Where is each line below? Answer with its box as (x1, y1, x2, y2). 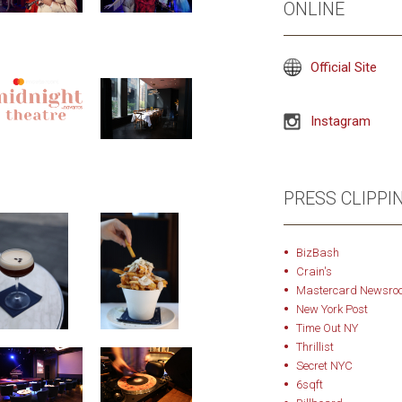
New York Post (295, 302, 368, 316)
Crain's (295, 265, 332, 278)
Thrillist (295, 340, 334, 354)
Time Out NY (295, 321, 358, 335)
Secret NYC (295, 359, 353, 372)
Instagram (310, 113, 371, 129)
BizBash (295, 246, 339, 259)
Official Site (310, 59, 377, 75)
